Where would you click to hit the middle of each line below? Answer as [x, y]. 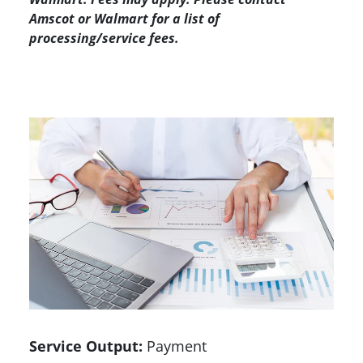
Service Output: [86, 346]
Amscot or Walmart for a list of [124, 19]
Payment [175, 346]
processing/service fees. [106, 38]
